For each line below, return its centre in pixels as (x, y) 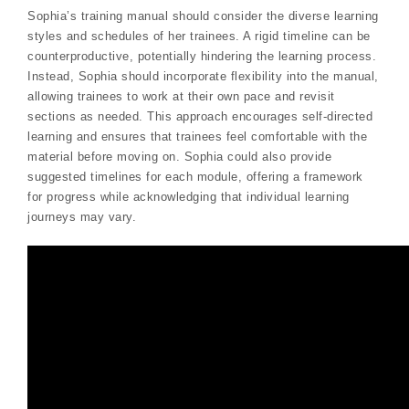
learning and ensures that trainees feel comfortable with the (197, 137)
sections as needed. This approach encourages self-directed (200, 117)
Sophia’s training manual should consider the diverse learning (203, 16)
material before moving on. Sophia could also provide (179, 157)
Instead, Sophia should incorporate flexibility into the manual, (203, 77)
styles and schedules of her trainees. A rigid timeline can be (199, 37)
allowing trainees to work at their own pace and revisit (181, 97)
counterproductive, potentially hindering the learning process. (202, 57)
